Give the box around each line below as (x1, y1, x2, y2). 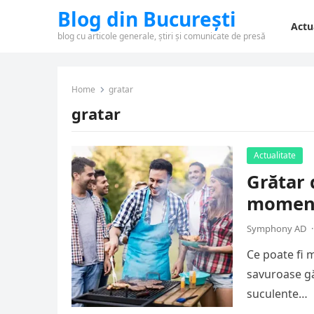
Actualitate (254, 149, 296, 161)
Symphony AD (247, 222, 306, 235)
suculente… (247, 286, 308, 301)
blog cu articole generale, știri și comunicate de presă (57, 30, 266, 42)
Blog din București (57, 6, 236, 32)
